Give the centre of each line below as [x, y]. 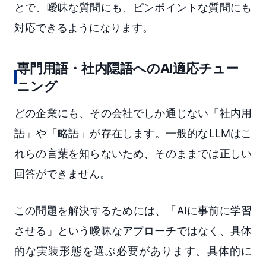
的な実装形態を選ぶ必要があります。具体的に [133, 251]
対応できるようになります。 [84, 27]
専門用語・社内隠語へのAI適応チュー [128, 68]
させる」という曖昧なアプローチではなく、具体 [133, 230]
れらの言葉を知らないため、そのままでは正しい [133, 153]
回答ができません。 [62, 173]
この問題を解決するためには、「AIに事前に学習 [133, 210]
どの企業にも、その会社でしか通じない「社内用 [133, 113]
